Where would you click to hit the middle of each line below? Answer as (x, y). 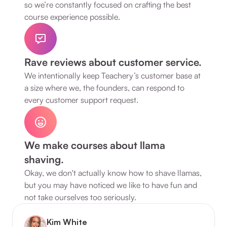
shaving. (44, 159)
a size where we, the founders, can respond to (104, 88)
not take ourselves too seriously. (80, 197)
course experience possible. (72, 17)
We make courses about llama (95, 145)
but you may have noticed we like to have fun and (111, 185)
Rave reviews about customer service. (113, 62)
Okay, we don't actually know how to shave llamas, (113, 173)
